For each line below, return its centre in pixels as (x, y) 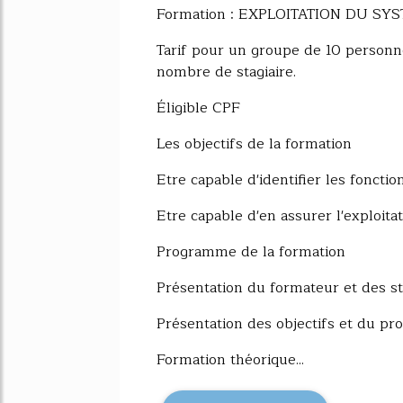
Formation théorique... (230, 359)
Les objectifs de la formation (254, 143)
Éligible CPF (198, 107)
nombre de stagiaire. (226, 72)
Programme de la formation (251, 251)
